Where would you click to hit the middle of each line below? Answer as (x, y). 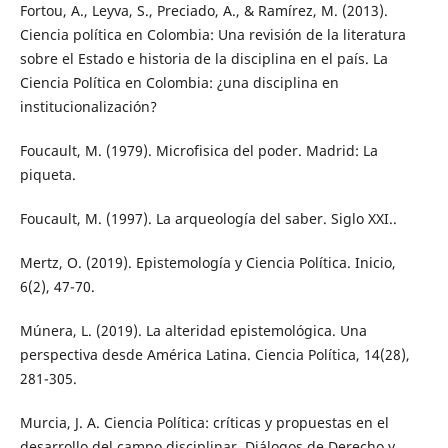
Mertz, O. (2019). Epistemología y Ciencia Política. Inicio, (207, 262)
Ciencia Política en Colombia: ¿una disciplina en (179, 82)
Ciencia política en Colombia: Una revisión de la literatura (212, 34)
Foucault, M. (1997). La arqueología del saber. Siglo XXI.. (208, 218)
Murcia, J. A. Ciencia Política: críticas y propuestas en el (204, 422)
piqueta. (47, 174)
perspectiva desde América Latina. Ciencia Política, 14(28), (214, 354)
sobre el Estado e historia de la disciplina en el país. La (203, 58)
